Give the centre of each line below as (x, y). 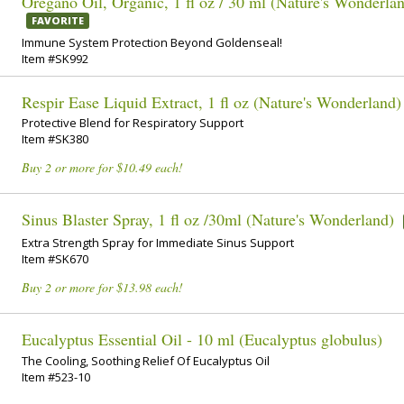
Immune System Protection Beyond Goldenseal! (152, 42)
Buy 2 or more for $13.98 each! (102, 288)
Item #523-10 (56, 376)
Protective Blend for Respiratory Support (133, 122)
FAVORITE (58, 21)
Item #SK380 (55, 138)
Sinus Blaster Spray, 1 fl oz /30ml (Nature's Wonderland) (208, 219)
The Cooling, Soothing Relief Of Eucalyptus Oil (146, 360)
